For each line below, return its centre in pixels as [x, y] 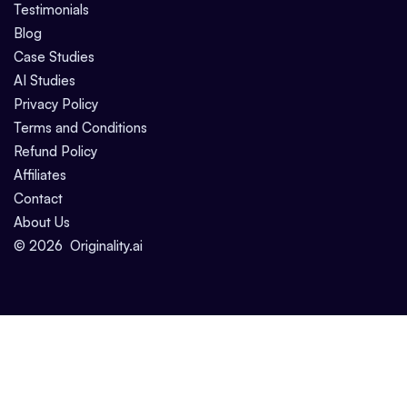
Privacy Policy [56, 104]
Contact [38, 199]
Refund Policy [55, 152]
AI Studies [45, 81]
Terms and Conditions [80, 128]
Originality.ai [106, 246]
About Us [42, 223]
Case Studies [54, 57]
